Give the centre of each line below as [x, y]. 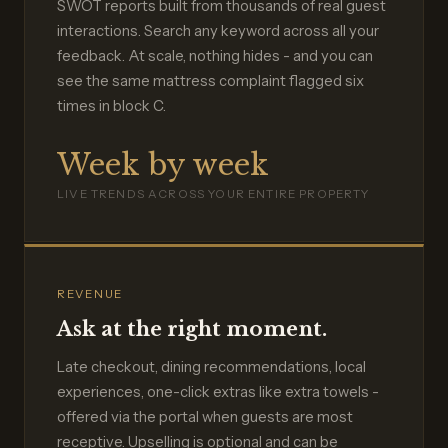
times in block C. [111, 106]
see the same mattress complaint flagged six [210, 81]
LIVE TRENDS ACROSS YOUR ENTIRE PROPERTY [213, 194]
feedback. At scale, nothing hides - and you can [215, 56]
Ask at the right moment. [192, 329]
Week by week [163, 165]
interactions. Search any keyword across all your [218, 31]
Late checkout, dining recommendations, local [211, 367]
